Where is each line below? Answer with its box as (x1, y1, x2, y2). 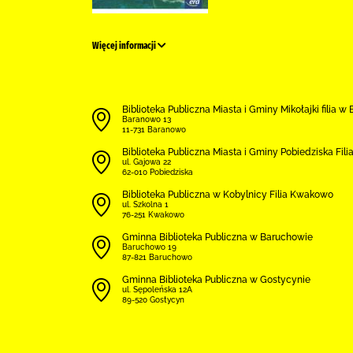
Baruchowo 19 (122, 243, 176, 251)
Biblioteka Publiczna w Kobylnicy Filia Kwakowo (122, 189, 333, 200)
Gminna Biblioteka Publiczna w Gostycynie (122, 274, 310, 285)
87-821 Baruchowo (122, 253, 192, 262)
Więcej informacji (92, 40, 158, 51)
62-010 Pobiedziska (122, 168, 193, 176)
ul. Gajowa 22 (122, 158, 171, 166)
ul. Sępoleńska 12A (122, 285, 192, 294)
